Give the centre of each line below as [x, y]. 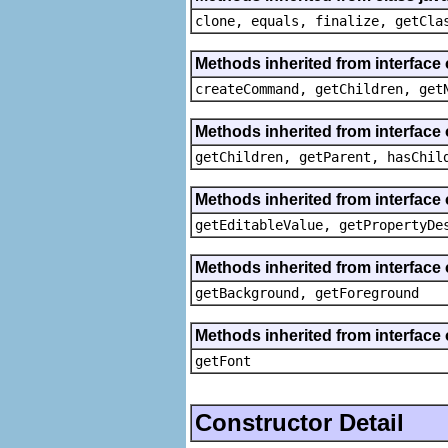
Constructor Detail [299, 422]
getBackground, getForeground [307, 292]
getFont [223, 360]
